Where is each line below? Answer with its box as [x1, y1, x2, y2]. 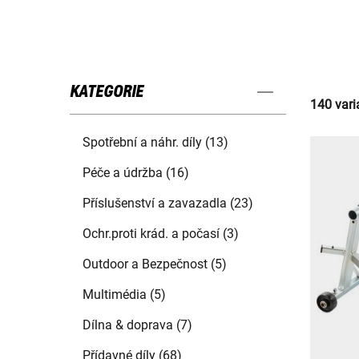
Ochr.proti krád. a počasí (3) [83, 226, 239, 242]
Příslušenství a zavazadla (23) [83, 196, 253, 212]
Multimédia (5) [83, 287, 166, 303]
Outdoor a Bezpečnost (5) [83, 256, 227, 272]
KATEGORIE [70, 83, 143, 102]
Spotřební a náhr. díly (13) [83, 135, 228, 151]
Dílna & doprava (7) [83, 317, 192, 333]
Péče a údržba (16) [83, 165, 189, 181]
